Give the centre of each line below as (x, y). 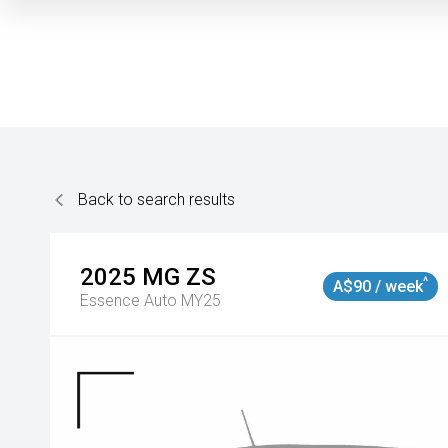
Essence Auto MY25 (150, 300)
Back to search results (156, 199)
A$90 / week (378, 286)
